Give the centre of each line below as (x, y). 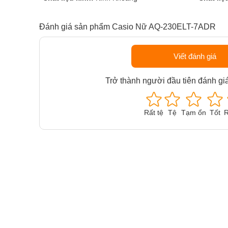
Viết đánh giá (195, 56)
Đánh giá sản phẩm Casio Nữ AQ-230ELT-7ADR (127, 27)
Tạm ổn (194, 112)
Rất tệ (154, 112)
